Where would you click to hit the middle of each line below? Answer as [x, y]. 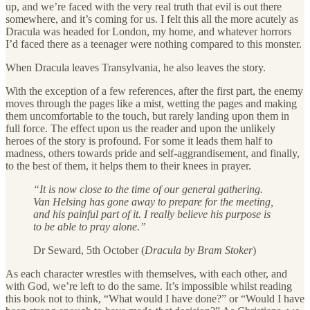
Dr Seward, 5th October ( [89, 250]
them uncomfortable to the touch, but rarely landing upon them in [147, 116]
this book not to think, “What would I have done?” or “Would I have [155, 298]
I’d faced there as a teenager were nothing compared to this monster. [154, 44]
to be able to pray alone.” [90, 226]
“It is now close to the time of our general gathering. [148, 189]
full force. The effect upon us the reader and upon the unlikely [140, 128]
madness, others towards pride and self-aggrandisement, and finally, [153, 153]
